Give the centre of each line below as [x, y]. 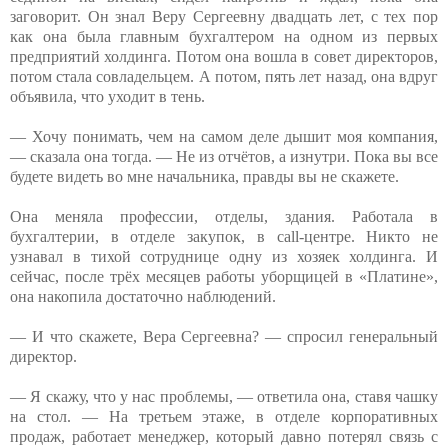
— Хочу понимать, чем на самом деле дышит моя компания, [224, 136]
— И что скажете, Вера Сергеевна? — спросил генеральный [224, 336]
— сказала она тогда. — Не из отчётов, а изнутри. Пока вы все [224, 156]
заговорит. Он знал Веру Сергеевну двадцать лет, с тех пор [224, 16]
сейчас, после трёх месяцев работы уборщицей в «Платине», [224, 276]
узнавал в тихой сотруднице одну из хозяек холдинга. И [224, 256]
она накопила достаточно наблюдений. [143, 296]
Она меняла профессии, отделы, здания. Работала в [224, 216]
